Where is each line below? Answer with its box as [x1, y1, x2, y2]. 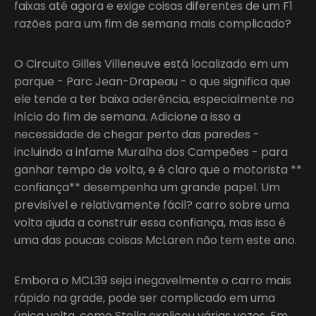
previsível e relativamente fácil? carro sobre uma [14, 196, 289, 213]
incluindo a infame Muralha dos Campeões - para [14, 143, 288, 160]
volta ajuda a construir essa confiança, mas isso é [14, 214, 286, 231]
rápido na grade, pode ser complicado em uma [14, 289, 275, 306]
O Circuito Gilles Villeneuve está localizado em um [14, 55, 288, 72]
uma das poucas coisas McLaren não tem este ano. [14, 231, 297, 248]
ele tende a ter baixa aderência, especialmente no [14, 90, 294, 107]
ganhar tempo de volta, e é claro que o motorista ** [14, 161, 302, 178]
